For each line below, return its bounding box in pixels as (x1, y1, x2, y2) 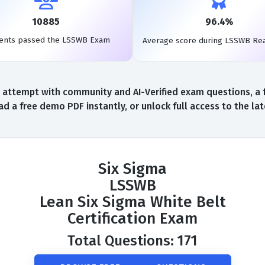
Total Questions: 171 (67, 232, 198, 249)
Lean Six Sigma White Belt (39, 193, 226, 211)
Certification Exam (67, 209, 198, 228)
